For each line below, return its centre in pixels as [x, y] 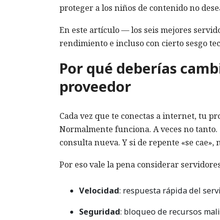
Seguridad [100, 211]
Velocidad [99, 190]
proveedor [95, 86]
